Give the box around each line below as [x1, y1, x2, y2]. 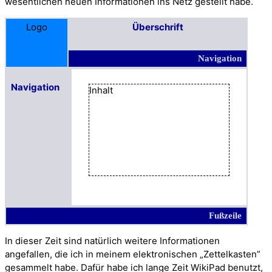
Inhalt [89, 84, 113, 96]
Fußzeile [209, 210, 242, 220]
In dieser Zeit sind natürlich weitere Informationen [5, 234, 220, 246]
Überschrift [132, 21, 183, 33]
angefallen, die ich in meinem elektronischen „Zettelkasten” [5, 248, 260, 260]
